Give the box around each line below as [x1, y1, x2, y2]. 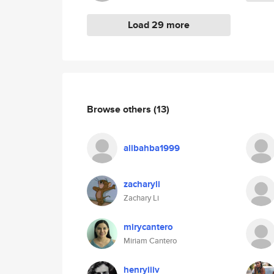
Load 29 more [128, 18, 190, 32]
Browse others [87, 102, 154, 116]
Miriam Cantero [124, 235, 177, 246]
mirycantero [124, 220, 173, 234]
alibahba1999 [124, 141, 180, 155]
